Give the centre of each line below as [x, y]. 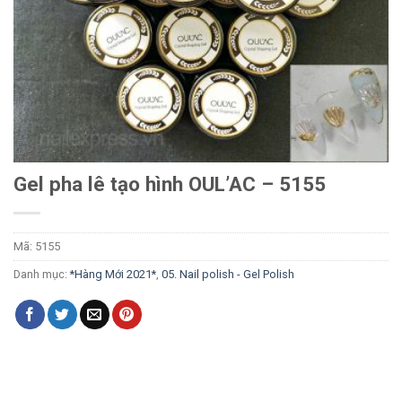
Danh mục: [42, 274]
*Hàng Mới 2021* [113, 274]
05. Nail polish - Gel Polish [228, 274]
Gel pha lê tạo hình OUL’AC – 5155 [170, 184]
